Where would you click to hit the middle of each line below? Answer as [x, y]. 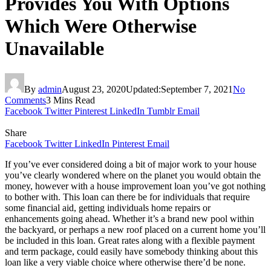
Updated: [143, 89]
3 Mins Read [70, 100]
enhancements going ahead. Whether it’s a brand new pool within [129, 218]
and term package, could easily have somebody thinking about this [131, 251]
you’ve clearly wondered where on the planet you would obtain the [133, 175]
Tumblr [161, 111]
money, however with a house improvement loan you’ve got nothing [135, 186]
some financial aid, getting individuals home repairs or [108, 207]
